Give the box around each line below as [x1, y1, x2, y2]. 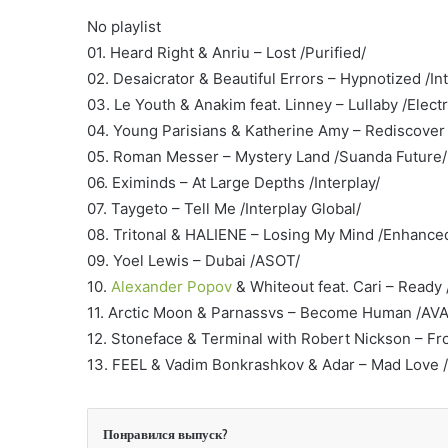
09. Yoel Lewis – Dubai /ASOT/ [87, 251, 300, 270]
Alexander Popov [111, 277, 232, 296]
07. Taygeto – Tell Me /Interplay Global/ [87, 199, 361, 218]
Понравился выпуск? [103, 426, 228, 442]
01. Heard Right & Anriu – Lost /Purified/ [87, 43, 366, 62]
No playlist [87, 17, 161, 36]
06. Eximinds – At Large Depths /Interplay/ [87, 173, 380, 192]
